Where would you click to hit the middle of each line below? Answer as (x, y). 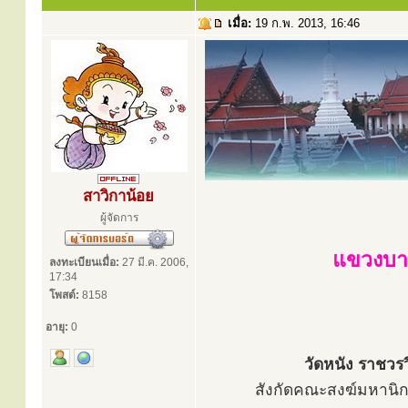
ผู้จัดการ (119, 218)
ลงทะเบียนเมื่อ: (84, 262)
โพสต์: (64, 295)
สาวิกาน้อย (118, 196)
